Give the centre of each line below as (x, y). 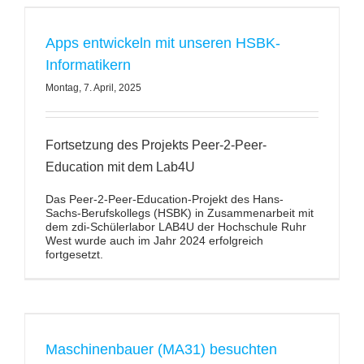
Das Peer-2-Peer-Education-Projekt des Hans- (164, 199)
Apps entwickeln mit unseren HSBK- (162, 43)
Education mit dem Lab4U (120, 167)
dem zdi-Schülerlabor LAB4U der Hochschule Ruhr (175, 227)
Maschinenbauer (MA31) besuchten (161, 349)
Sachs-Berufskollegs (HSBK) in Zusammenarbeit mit (179, 213)
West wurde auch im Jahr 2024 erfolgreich (154, 240)
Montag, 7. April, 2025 (93, 88)
